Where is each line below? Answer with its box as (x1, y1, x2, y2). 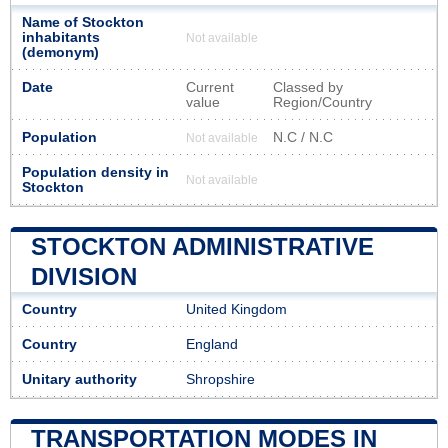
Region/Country (273, 94, 372, 110)
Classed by (273, 79, 343, 95)
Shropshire (186, 371, 255, 387)
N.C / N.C (273, 129, 333, 145)
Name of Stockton (22, 14, 144, 30)
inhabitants (22, 29, 100, 45)
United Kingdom (186, 301, 287, 317)
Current (186, 79, 234, 95)
